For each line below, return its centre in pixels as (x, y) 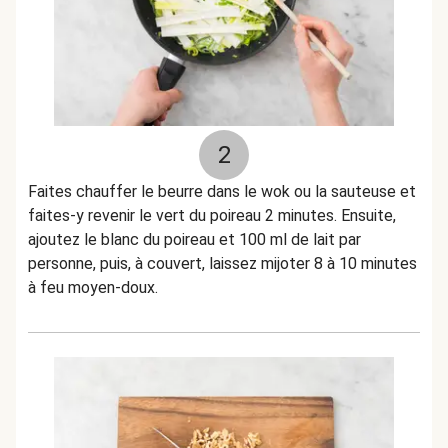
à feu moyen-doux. (93, 287)
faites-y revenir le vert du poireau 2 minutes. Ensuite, (212, 215)
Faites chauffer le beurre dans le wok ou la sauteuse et (222, 191)
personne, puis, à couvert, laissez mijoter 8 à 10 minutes (222, 263)
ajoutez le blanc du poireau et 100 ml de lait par (194, 239)
